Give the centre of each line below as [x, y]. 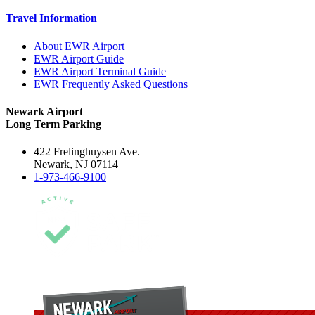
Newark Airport [44, 111]
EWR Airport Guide [79, 58]
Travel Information [51, 18]
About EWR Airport [79, 46]
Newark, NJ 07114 [76, 165]
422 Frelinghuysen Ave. [87, 152]
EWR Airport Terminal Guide [100, 71]
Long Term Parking [53, 124]
